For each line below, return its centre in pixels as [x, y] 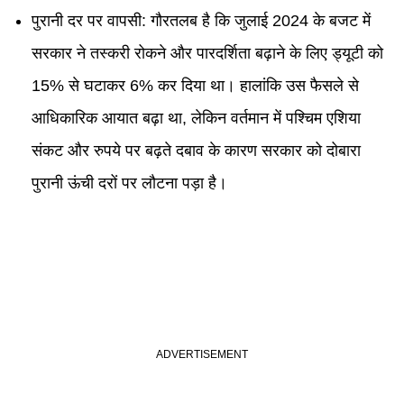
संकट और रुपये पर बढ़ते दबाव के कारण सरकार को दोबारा [196, 151]
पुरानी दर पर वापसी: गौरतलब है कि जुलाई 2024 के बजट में [201, 21]
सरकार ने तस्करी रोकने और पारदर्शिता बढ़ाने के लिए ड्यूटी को [207, 53]
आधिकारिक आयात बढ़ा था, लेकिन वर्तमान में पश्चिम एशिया [196, 118]
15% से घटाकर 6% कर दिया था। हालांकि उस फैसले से [195, 86]
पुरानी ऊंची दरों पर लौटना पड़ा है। [129, 183]
